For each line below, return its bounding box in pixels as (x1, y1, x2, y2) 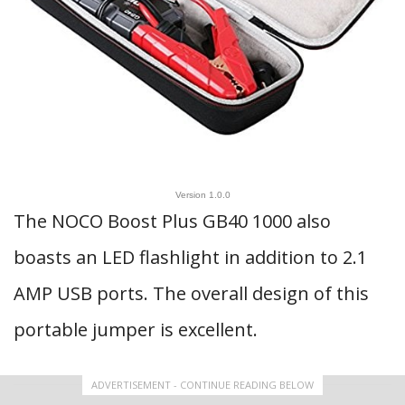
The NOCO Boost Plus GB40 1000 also (14, 209, 331, 233)
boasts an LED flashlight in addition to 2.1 (14, 245, 367, 269)
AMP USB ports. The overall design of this (14, 281, 369, 306)
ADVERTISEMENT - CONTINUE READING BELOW (91, 378, 314, 391)
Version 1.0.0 (174, 190, 231, 200)
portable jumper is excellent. (14, 317, 258, 342)
